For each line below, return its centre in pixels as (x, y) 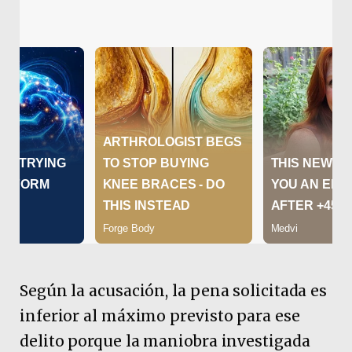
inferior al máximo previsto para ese (160, 315)
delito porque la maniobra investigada (165, 341)
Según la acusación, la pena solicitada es (174, 290)
